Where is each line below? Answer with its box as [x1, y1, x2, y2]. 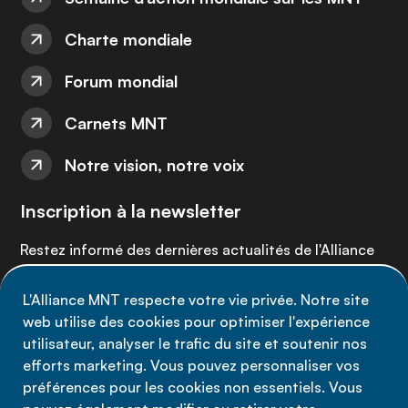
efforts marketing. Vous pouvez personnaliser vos [23, 356, 360, 374]
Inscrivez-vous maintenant [45, 312, 247, 332]
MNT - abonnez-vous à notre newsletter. [20, 264, 293, 282]
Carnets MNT [65, 113, 168, 133]
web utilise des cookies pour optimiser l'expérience [23, 312, 370, 331]
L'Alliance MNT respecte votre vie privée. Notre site [23, 291, 369, 309]
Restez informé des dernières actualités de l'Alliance [20, 240, 374, 259]
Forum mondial [65, 71, 178, 91]
